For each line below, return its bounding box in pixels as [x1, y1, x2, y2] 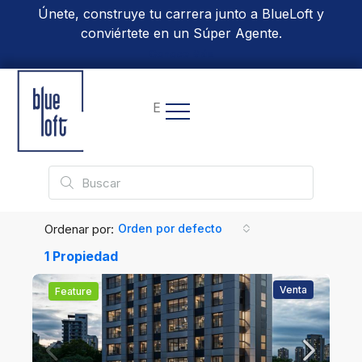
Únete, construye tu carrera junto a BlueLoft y [38, 6, 324, 22]
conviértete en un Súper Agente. [80, 25, 282, 41]
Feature [55, 285, 92, 298]
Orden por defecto [118, 221, 222, 236]
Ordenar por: [44, 221, 114, 237]
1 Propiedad [44, 248, 118, 265]
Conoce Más [148, 48, 214, 60]
